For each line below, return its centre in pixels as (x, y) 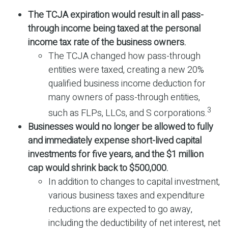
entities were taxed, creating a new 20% (126, 70)
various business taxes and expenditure (126, 196)
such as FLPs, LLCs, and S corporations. (128, 113)
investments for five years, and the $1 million (116, 155)
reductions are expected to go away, (120, 210)
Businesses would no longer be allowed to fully (121, 127)
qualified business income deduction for (127, 84)
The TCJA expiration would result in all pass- (116, 15)
